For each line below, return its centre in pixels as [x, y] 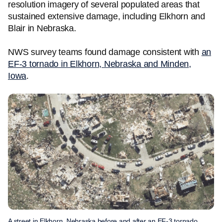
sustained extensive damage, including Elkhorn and [107, 16]
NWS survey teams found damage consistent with [105, 52]
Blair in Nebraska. [42, 28]
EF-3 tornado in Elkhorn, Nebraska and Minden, [100, 64]
